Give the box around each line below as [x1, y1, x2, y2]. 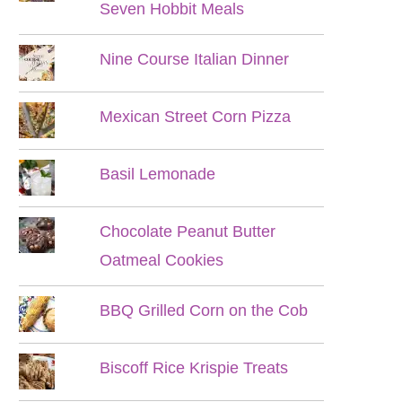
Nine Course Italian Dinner [100, 50, 290, 68]
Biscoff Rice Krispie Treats [100, 359, 289, 377]
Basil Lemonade [100, 165, 216, 183]
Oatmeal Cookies [100, 251, 224, 269]
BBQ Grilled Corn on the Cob [100, 301, 309, 319]
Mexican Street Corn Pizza [100, 108, 292, 126]
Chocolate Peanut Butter [100, 223, 276, 240]
